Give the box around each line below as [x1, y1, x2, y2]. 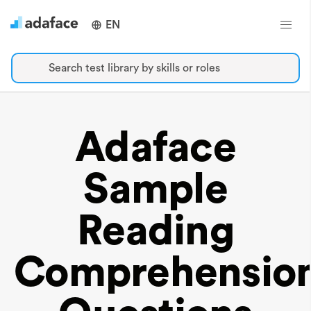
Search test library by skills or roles [49, 62, 220, 74]
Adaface [75, 127, 236, 169]
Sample [83, 169, 228, 210]
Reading [77, 210, 234, 252]
